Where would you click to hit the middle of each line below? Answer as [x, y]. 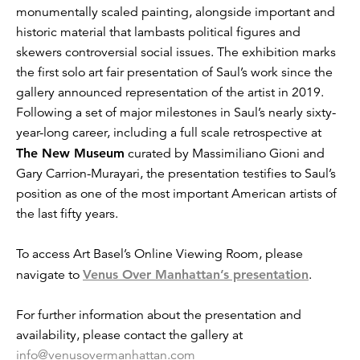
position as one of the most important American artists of [176, 193]
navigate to [49, 274]
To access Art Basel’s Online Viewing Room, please [160, 254]
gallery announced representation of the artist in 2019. [170, 92]
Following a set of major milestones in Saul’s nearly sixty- [176, 112]
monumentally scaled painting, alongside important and [176, 12]
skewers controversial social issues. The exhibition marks [176, 52]
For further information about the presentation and [159, 315]
